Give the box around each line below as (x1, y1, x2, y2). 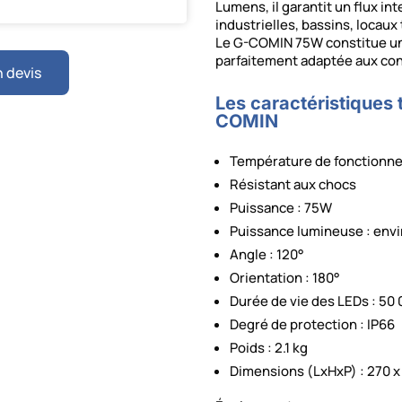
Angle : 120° (230, 245, 305, 265)
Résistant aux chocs (230, 175, 357, 195)
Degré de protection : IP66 (230, 315, 396, 335)
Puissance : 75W (230, 198, 333, 218)
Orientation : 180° (230, 268, 341, 288)
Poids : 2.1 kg (230, 338, 309, 358)
